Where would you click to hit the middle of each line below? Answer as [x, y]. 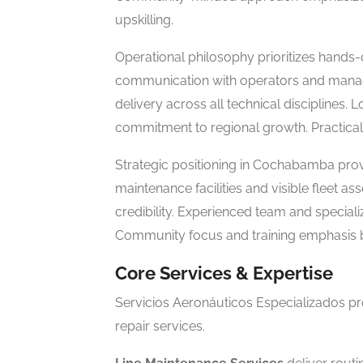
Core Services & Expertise [224, 273]
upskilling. [144, 20]
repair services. [160, 326]
